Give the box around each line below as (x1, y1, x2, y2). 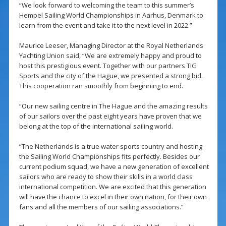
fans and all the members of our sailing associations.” (19, 202, 184, 212)
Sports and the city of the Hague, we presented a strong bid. (19, 71, 203, 81)
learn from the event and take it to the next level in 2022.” (19, 21, 192, 30)
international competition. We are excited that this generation (19, 182, 206, 192)
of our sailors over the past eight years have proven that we (19, 111, 202, 121)
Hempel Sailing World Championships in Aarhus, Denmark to (19, 11, 203, 20)
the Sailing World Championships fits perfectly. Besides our (19, 152, 200, 161)
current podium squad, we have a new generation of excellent (19, 162, 209, 172)
